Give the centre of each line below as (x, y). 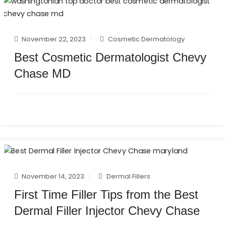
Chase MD (42, 73)
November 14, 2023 (53, 176)
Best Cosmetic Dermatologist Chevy (110, 57)
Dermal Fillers (129, 176)
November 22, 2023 (54, 39)
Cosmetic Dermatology (147, 39)
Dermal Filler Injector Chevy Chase (107, 210)
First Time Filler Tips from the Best (106, 194)
